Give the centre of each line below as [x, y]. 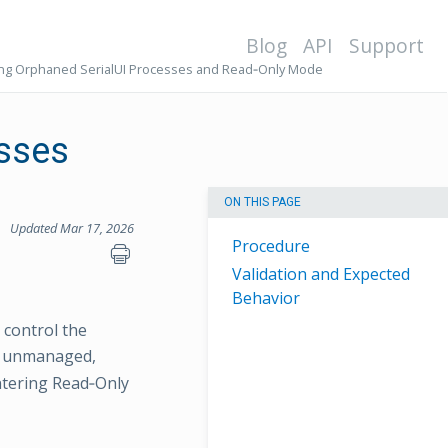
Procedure [271, 246]
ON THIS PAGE [262, 202]
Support [386, 45]
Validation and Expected [321, 274]
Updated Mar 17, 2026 [72, 228]
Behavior [266, 298]
